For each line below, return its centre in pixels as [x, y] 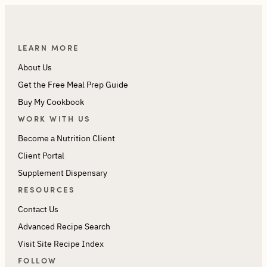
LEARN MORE [48, 48]
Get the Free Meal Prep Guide [73, 85]
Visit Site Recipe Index [60, 244]
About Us [35, 68]
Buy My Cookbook [51, 102]
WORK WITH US [54, 119]
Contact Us [38, 209]
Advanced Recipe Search [64, 227]
